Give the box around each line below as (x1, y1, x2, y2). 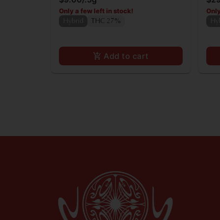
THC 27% (91, 18, 121, 25)
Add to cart (104, 51, 149, 61)
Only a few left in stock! (59, 6, 133, 15)
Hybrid (63, 18, 83, 25)
